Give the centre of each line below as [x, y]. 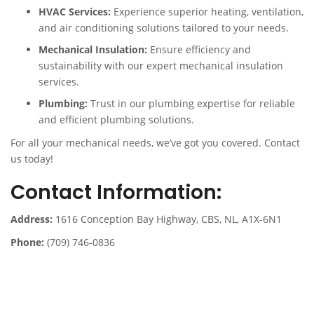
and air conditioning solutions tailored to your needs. [164, 28]
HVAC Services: [75, 12]
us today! [32, 159]
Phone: [27, 243]
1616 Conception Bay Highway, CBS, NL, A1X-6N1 [167, 219]
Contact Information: [116, 193]
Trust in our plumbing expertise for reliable [191, 104]
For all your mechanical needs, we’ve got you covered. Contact [155, 143]
